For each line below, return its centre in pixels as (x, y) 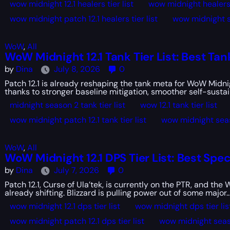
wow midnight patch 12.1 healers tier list (83, 19)
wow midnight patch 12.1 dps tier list (77, 221)
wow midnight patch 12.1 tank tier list (78, 120)
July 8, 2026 (77, 69)
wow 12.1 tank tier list (178, 105)
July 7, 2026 (76, 170)
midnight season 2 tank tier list (67, 105)
